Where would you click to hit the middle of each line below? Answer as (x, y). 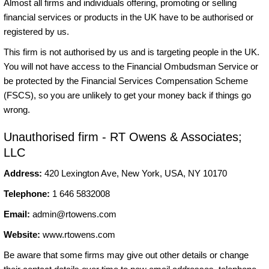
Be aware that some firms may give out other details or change (126, 255)
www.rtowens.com (78, 234)
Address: (24, 173)
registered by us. (36, 31)
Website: (22, 234)
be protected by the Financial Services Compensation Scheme (126, 80)
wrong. (17, 109)
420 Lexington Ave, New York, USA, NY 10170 (136, 173)
